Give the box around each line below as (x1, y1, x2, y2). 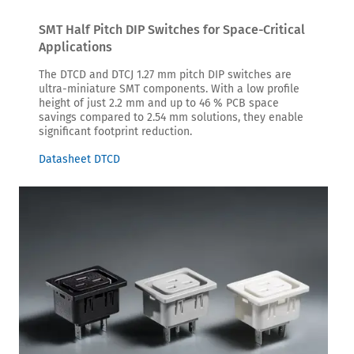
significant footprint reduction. (39, 124, 192, 138)
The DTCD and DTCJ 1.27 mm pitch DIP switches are (39, 67, 292, 81)
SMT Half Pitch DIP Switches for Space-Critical (39, 21, 305, 37)
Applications (39, 39, 112, 55)
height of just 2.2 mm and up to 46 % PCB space (39, 96, 279, 110)
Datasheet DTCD (39, 152, 120, 166)
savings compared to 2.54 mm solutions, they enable (39, 110, 303, 124)
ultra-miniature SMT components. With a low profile (39, 81, 299, 96)
